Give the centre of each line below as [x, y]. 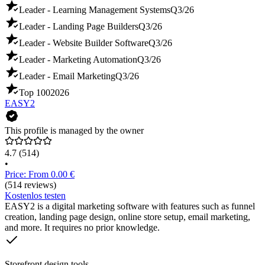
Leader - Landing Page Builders [79, 27]
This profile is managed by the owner [74, 131]
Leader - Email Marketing [67, 76]
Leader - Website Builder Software [84, 43]
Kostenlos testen [35, 196]
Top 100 [35, 93]
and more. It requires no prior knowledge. [82, 228]
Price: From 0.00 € [40, 174]
